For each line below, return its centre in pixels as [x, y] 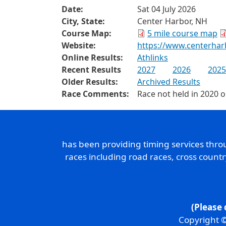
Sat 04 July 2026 [166, 9]
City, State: [83, 21]
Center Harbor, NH [172, 21]
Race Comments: [95, 94]
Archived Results [169, 82]
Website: [79, 45]
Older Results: [90, 82]
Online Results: [92, 58]
